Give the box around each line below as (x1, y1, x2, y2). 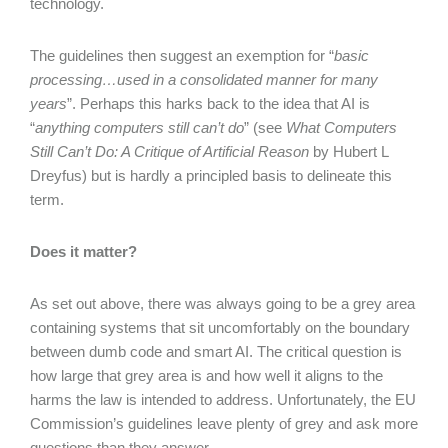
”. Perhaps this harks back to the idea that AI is (67, 95, 370, 112)
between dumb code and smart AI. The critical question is (30, 343, 402, 360)
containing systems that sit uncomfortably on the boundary (30, 319, 410, 336)
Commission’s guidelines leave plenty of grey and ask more (30, 415, 418, 432)
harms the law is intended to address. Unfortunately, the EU (30, 391, 416, 408)
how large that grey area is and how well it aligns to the (30, 367, 383, 384)
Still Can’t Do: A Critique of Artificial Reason (30, 143, 309, 160)
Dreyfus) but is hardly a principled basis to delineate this (30, 167, 392, 184)
